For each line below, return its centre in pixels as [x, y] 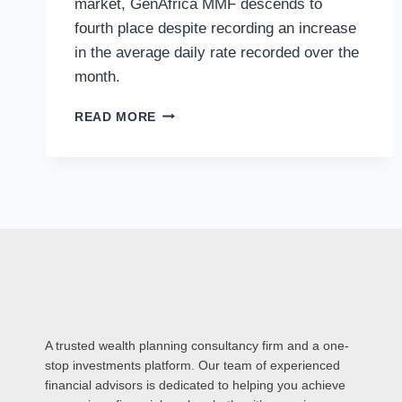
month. [97, 76]
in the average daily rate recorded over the [217, 52]
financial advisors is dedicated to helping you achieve [195, 385]
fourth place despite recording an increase [215, 28]
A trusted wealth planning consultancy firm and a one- [197, 345]
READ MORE [116, 117]
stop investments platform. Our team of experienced [192, 365]
